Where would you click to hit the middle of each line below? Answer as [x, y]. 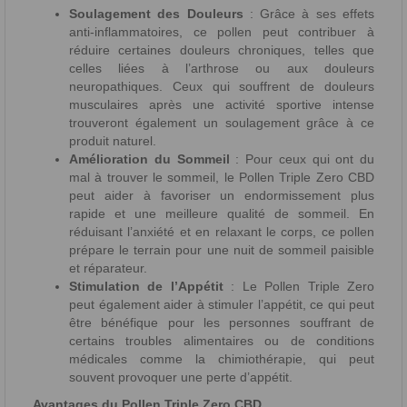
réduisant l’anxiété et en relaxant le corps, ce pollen [222, 232]
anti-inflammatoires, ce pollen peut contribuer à [222, 32]
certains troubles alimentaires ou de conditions [222, 341]
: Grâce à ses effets [309, 14]
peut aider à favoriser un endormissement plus [222, 196]
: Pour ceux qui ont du [302, 159]
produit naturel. [113, 141]
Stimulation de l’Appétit [146, 287]
